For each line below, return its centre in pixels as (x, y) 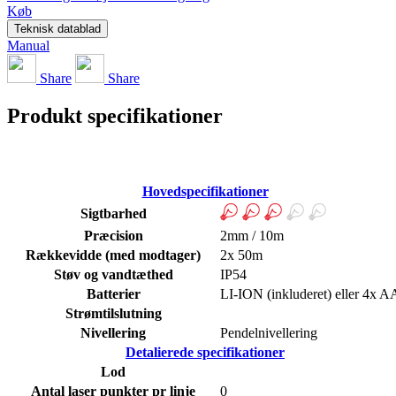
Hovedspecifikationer (205, 191)
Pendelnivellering (269, 332)
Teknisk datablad (57, 28)
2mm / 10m (252, 235)
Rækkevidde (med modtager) (113, 255)
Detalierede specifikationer (205, 352)
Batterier (113, 293)
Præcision (113, 235)
